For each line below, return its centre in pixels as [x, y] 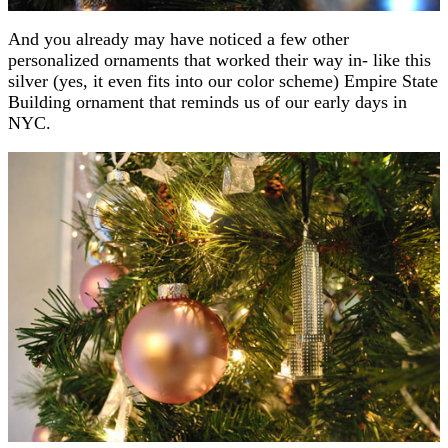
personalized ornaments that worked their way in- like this [219, 59]
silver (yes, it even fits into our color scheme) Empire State [223, 80]
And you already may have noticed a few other [178, 38]
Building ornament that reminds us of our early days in [207, 101]
